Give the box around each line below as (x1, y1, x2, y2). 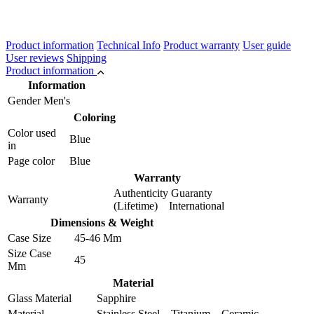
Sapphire (97, 292, 136, 304)
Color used (8, 126, 56, 139)
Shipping (67, 51, 107, 64)
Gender (8, 94, 41, 107)
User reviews (6, 51, 64, 64)
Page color (8, 154, 55, 167)
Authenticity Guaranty (114, 186, 212, 199)
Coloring (74, 111, 116, 123)
